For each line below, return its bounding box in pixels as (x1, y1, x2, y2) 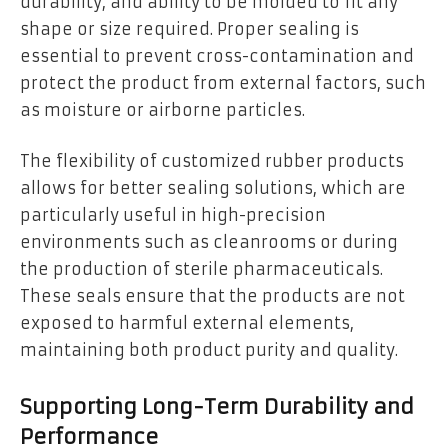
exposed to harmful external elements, (20, 313, 354, 334)
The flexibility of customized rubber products (20, 151, 404, 172)
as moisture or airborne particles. (20, 99, 305, 120)
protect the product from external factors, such (20, 72, 426, 93)
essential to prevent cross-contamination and (20, 45, 414, 66)
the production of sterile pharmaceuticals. (20, 259, 383, 280)
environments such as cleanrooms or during (20, 232, 398, 253)
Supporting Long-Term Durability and (20, 393, 414, 420)
